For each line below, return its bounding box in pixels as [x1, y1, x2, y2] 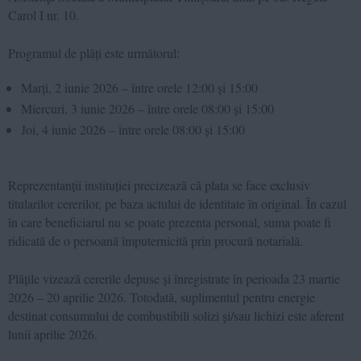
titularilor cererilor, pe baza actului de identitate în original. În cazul [8, 194, 346, 212]
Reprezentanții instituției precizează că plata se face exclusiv [8, 176, 310, 193]
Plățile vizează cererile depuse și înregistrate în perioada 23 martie [8, 269, 340, 287]
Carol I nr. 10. [8, 6, 79, 23]
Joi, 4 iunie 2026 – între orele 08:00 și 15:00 [21, 120, 245, 138]
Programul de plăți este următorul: [8, 44, 180, 61]
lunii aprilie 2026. [8, 325, 98, 342]
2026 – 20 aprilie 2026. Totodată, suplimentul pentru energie [8, 288, 315, 305]
